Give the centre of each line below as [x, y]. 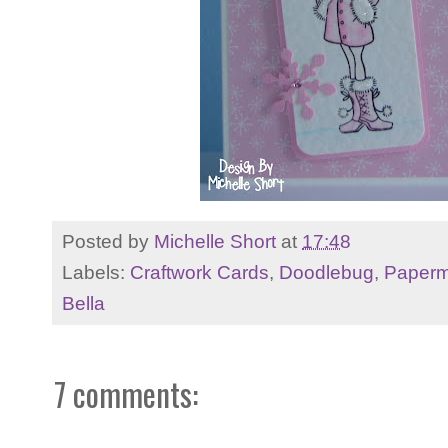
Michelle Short [215, 241]
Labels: [96, 272]
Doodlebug [326, 272]
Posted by [108, 241]
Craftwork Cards [199, 272]
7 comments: [126, 394]
